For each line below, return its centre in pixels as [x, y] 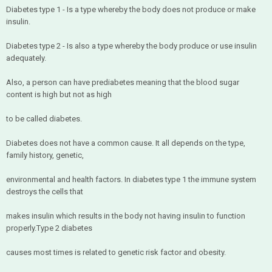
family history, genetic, [45, 155]
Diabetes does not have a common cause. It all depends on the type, [126, 143]
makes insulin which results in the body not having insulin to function [126, 216]
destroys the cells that [45, 192]
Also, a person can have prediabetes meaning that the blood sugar [123, 82]
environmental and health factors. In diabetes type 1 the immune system [131, 179]
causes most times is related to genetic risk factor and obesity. [116, 252]
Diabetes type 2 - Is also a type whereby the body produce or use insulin [131, 46]
